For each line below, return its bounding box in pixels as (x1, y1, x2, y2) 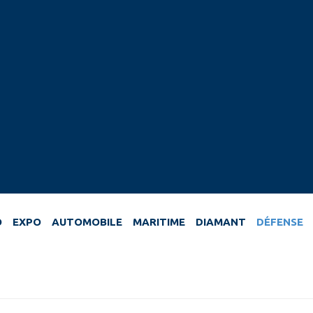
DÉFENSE (256, 216, 303, 228)
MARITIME (133, 216, 185, 228)
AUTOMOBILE (52, 216, 122, 228)
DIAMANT (196, 216, 246, 228)
